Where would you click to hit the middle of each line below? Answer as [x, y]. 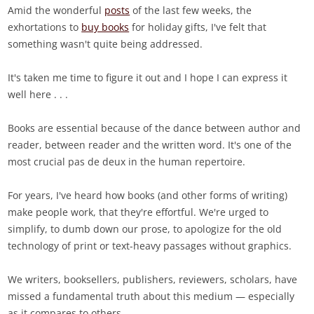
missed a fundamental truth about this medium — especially [151, 296]
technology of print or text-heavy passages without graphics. [150, 246]
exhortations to [45, 27]
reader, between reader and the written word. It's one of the [150, 145]
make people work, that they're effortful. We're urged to [138, 212]
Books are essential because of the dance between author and [155, 128]
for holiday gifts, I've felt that [198, 27]
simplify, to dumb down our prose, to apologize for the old [145, 229]
